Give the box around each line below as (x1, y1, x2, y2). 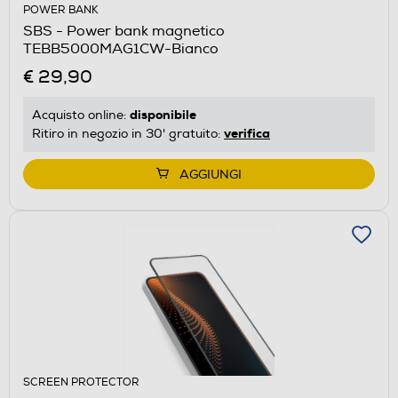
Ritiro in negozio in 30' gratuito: (32, 125, 224, 141)
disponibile (130, 106, 196, 123)
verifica (224, 124, 270, 141)
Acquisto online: (32, 107, 130, 123)
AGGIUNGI (179, 166, 242, 182)
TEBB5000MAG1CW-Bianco (23, 39, 219, 58)
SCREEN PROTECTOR (23, 375, 139, 389)
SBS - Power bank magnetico (23, 21, 225, 40)
